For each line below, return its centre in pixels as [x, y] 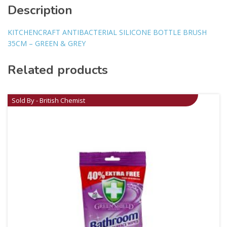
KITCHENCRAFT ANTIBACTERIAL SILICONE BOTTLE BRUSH [107, 32]
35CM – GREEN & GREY [47, 43]
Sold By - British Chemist [48, 100]
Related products [58, 70]
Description [40, 10]
